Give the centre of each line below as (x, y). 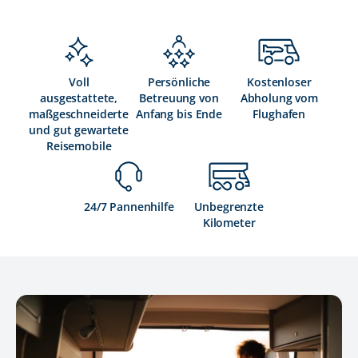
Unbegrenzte (229, 206)
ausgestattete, (79, 97)
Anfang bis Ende (179, 113)
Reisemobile (79, 145)
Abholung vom (279, 97)
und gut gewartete (79, 129)
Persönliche (179, 82)
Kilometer (229, 222)
